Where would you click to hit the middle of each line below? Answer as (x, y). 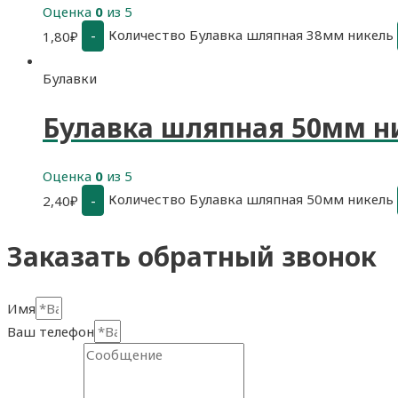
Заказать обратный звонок (192, 257)
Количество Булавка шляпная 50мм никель (251, 199)
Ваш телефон (51, 332)
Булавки (70, 78)
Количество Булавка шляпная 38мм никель (251, 34)
